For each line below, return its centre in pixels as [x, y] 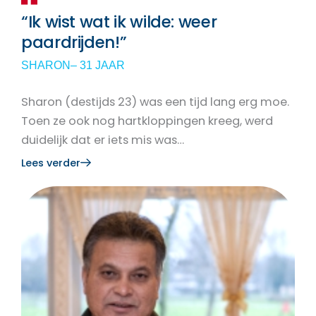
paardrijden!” [74, 43]
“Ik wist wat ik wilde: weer [119, 22]
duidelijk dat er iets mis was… [103, 140]
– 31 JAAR [98, 66]
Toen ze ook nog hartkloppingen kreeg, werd [147, 121]
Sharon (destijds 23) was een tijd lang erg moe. [155, 102]
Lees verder [51, 163]
